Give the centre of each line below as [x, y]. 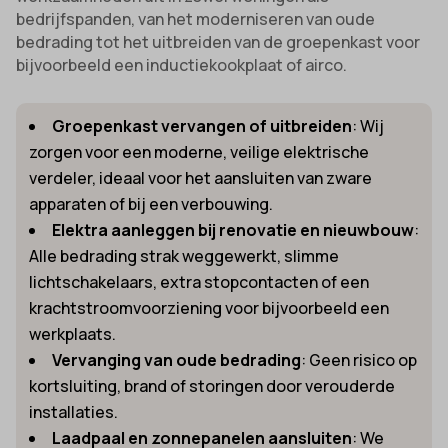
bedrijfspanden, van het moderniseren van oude [196, 18]
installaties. [74, 411]
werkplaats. [73, 333]
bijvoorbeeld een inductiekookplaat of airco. [182, 64]
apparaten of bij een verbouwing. [151, 203]
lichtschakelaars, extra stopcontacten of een [199, 281]
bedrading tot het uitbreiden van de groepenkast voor [218, 41]
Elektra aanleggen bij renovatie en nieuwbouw [233, 229]
